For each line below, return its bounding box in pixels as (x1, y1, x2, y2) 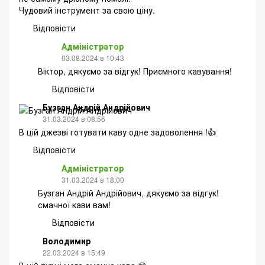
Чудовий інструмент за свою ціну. (19, 4, 155, 16)
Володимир (43, 234, 91, 247)
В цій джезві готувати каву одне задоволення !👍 (19, 125, 216, 138)
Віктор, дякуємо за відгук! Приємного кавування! (38, 64, 232, 77)
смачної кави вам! (38, 198, 111, 211)
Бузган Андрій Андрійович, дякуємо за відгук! (38, 186, 219, 199)
